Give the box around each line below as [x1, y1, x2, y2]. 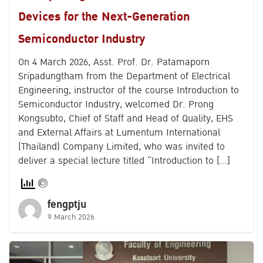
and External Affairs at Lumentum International [18, 125, 220, 141]
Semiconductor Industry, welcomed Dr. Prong [18, 97, 214, 113]
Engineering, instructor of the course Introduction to [18, 83, 239, 99]
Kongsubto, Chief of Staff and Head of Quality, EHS [18, 111, 233, 127]
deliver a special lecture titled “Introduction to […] [18, 153, 230, 169]
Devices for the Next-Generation [18, 7, 190, 28]
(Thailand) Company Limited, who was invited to [18, 139, 225, 155]
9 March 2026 [48, 211, 95, 223]
